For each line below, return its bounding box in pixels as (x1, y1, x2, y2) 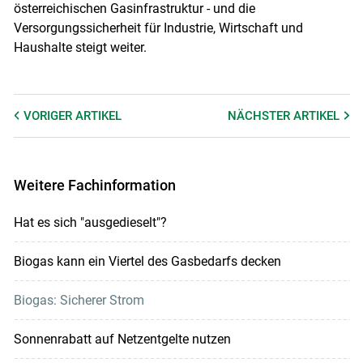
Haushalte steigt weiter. (13, 39, 147, 55)
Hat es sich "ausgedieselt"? (13, 215, 167, 231)
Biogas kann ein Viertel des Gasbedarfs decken (13, 254, 281, 270)
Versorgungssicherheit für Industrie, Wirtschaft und (13, 19, 303, 36)
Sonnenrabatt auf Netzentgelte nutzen (13, 331, 231, 348)
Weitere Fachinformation (13, 176, 176, 194)
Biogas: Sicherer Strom (13, 293, 144, 309)
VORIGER (23, 108, 75, 123)
